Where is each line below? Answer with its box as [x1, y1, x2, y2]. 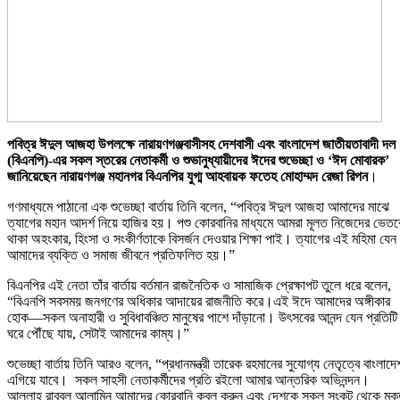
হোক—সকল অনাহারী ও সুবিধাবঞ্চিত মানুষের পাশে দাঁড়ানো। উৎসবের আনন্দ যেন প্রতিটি [7, 310, 397, 326]
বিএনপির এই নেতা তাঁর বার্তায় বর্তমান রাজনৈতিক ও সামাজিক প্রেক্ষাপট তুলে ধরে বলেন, [7, 278, 391, 294]
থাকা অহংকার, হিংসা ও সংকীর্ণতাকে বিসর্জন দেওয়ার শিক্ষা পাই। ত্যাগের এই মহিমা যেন [7, 231, 396, 247]
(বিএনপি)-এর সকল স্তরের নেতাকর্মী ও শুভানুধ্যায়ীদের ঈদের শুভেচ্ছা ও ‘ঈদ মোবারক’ [7, 153, 389, 169]
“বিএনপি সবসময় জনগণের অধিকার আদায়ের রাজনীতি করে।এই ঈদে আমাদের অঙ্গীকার [7, 294, 390, 310]
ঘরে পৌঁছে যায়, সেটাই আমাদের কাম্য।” [7, 326, 189, 342]
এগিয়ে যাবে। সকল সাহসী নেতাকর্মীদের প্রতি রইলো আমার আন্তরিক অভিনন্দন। [7, 372, 370, 388]
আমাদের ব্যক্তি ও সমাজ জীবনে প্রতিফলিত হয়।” [7, 247, 235, 263]
